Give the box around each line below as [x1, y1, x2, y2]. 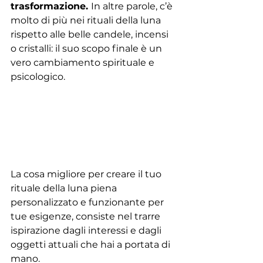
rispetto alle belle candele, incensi [11, 28, 171, 40]
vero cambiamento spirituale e [11, 56, 157, 68]
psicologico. [11, 70, 65, 82]
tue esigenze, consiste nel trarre [11, 211, 163, 222]
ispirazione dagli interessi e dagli [11, 225, 164, 237]
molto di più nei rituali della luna [11, 14, 163, 26]
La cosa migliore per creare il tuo [11, 168, 164, 180]
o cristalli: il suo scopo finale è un [11, 42, 164, 54]
